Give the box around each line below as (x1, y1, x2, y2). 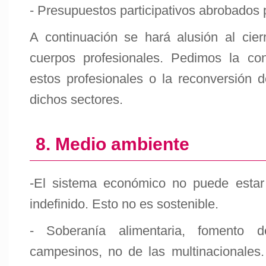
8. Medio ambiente (36, 134, 189, 154)
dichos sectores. (30, 92, 123, 107)
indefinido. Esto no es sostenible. (30, 197, 218, 211)
